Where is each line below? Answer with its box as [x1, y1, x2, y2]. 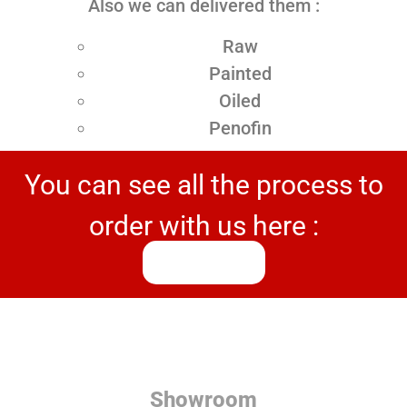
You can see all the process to [24, 168, 383, 201]
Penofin [208, 116, 272, 139]
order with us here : [88, 209, 319, 242]
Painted [208, 62, 272, 84]
